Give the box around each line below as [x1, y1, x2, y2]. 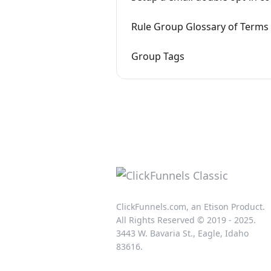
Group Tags [131, 50, 184, 63]
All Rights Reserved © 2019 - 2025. [116, 214, 256, 226]
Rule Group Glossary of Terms [131, 20, 269, 33]
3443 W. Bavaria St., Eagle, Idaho [116, 227, 249, 239]
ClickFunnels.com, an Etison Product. [116, 200, 265, 212]
